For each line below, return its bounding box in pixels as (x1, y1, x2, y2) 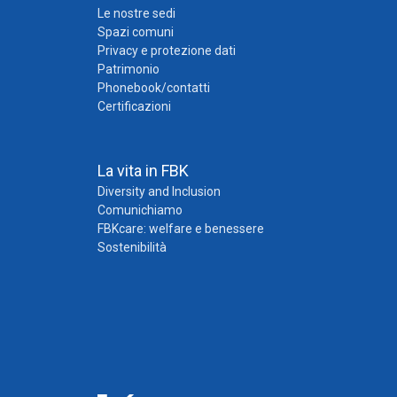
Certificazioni (97, 98, 171, 113)
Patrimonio (97, 61, 160, 76)
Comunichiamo (97, 202, 183, 217)
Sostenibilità (97, 239, 167, 254)
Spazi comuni (97, 24, 174, 39)
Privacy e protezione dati (97, 43, 236, 58)
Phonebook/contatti (97, 80, 210, 95)
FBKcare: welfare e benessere (97, 221, 264, 236)
